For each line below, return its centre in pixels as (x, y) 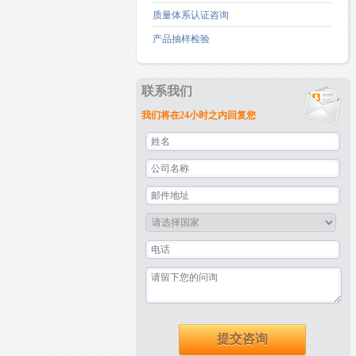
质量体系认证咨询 (191, 15)
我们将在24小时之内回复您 (199, 116)
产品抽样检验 (181, 39)
